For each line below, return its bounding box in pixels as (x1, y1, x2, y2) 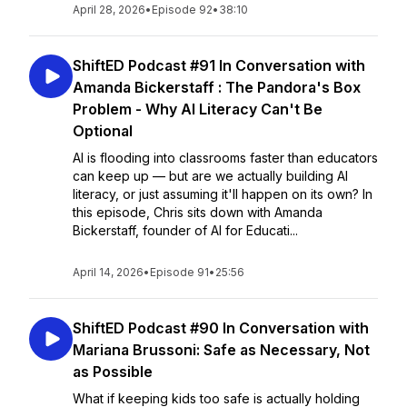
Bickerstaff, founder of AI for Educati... (73, 223, 298, 238)
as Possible (73, 362, 153, 381)
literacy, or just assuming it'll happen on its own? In (73, 186, 372, 202)
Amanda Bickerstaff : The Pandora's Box (73, 78, 361, 96)
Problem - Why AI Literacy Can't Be (73, 100, 323, 118)
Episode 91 (150, 265, 209, 279)
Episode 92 (152, 3, 213, 16)
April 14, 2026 (73, 265, 144, 279)
